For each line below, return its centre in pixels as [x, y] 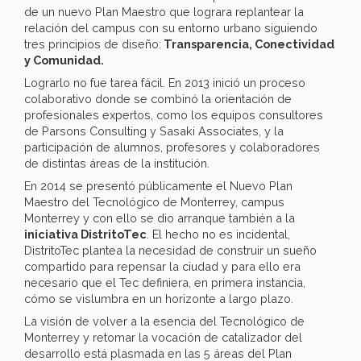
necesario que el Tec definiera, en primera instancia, [165, 283]
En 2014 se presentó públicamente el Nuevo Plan [158, 186]
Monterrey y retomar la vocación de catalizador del [163, 338]
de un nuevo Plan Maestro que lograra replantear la [164, 12]
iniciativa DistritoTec [85, 234]
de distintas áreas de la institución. [117, 164]
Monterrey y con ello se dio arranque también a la [160, 218]
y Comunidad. [64, 60]
